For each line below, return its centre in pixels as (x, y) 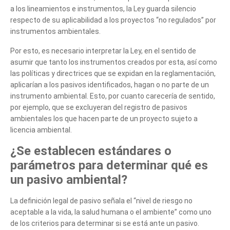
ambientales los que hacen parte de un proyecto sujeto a (104, 118)
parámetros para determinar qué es (109, 165)
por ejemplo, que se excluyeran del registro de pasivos (99, 107)
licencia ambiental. (41, 130)
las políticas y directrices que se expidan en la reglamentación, (113, 73)
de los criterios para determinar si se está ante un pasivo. (105, 223)
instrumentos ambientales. (55, 31)
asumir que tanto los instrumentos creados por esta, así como (114, 62)
